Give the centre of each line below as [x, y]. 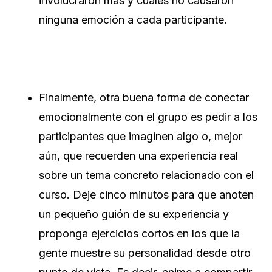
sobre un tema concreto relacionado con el [146, 175]
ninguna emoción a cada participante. [133, 20]
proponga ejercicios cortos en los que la [139, 234]
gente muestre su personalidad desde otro [145, 253]
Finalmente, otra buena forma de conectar [144, 98]
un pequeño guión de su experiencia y [134, 214]
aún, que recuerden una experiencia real [138, 156]
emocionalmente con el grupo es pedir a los [148, 117]
